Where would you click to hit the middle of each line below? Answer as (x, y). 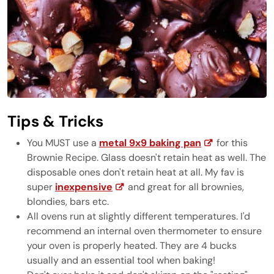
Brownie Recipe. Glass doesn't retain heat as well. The (146, 157)
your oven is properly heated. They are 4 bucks (132, 246)
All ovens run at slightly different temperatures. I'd (139, 216)
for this (231, 143)
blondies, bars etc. (69, 202)
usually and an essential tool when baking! (122, 260)
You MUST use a (63, 143)
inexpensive (84, 187)
